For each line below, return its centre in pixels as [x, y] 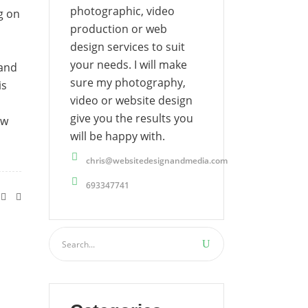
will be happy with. [118, 136]
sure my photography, [128, 82]
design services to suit [128, 47]
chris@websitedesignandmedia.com [157, 161]
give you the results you [132, 118]
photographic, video [122, 11]
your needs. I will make [129, 65]
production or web [119, 29]
